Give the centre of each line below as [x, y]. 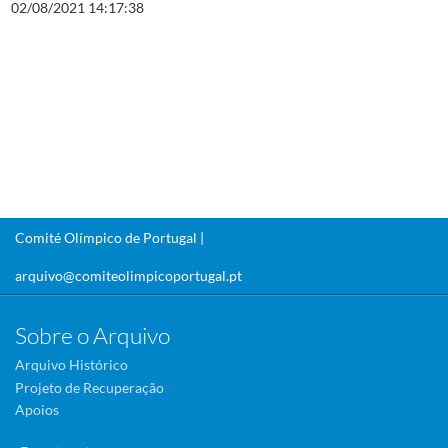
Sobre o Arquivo [92, 335]
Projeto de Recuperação [89, 387]
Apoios [37, 410]
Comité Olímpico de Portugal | [109, 237]
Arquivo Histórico [71, 364]
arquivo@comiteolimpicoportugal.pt [128, 275]
